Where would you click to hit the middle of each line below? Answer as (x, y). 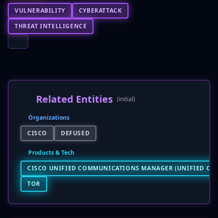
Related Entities (74, 99)
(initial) (126, 99)
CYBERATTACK (100, 10)
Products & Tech (51, 153)
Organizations (49, 118)
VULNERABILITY (40, 10)
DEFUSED (75, 133)
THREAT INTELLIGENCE (51, 26)
